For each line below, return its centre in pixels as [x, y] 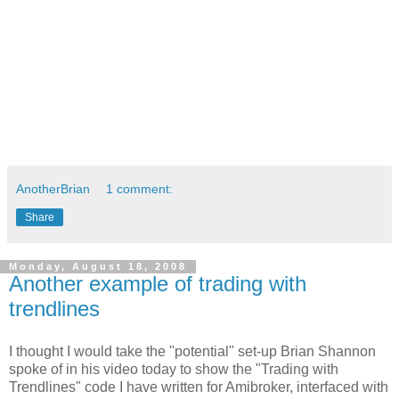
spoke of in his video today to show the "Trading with [174, 370]
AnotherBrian [53, 189]
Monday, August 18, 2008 [98, 267]
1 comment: [140, 189]
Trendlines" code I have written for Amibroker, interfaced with [199, 387]
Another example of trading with [158, 284]
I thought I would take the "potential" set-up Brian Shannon [192, 352]
